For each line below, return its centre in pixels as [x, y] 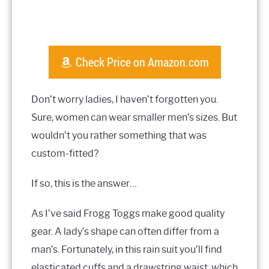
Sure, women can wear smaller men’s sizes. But [134, 118]
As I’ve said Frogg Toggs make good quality [128, 214]
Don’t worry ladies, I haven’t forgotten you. [125, 100]
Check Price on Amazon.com [142, 62]
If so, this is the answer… [84, 184]
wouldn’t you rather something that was [119, 136]
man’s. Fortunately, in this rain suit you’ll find [127, 250]
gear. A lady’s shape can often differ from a [125, 232]
